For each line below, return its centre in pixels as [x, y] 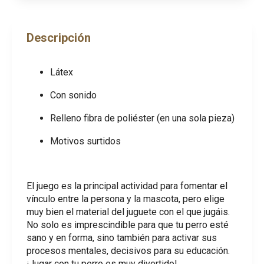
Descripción [59, 38]
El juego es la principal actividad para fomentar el [127, 186]
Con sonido [73, 95]
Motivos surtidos [85, 141]
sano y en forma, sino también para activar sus [122, 238]
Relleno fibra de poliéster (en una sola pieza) [142, 118]
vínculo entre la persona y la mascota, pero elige [126, 199]
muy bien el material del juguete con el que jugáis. [128, 212]
